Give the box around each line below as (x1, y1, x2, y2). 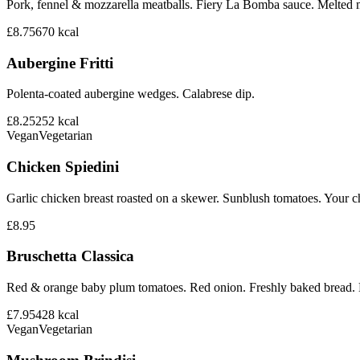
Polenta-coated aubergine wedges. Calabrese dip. (6, 87, 255, 101)
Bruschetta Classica (6, 247, 134, 265)
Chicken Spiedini (6, 158, 119, 176)
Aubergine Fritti (6, 54, 113, 72)
